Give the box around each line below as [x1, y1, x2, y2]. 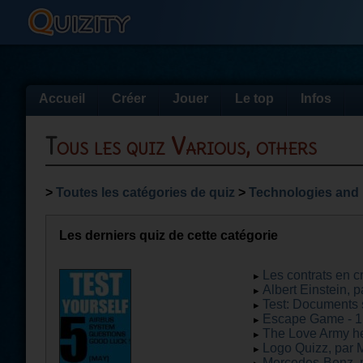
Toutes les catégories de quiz [56, 186, 235, 199]
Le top [235, 92, 274, 105]
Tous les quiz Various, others [57, 132, 317, 161]
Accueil [39, 92, 85, 105]
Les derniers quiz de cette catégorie [59, 228, 278, 242]
